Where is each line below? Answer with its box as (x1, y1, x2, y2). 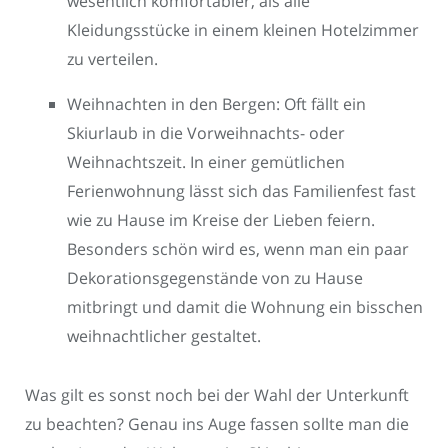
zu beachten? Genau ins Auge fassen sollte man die (25, 413, 409, 436)
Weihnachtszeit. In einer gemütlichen (67, 151, 345, 174)
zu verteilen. (67, 48, 158, 71)
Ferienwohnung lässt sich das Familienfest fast (67, 180, 416, 203)
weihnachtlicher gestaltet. (67, 325, 261, 348)
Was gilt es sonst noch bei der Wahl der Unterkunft (25, 384, 409, 407)
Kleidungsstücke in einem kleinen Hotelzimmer (67, 19, 419, 42)
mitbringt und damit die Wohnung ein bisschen (67, 296, 423, 319)
